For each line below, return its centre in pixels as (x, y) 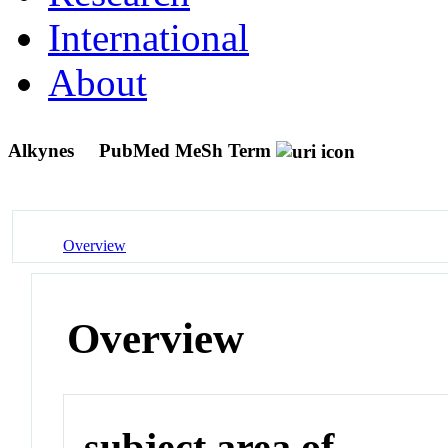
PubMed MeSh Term (185, 150)
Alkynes (43, 150)
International (148, 37)
